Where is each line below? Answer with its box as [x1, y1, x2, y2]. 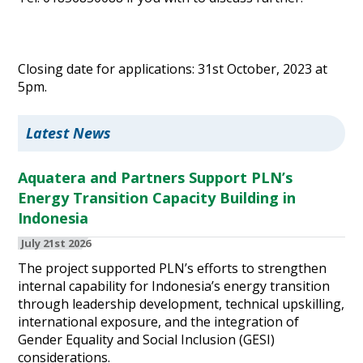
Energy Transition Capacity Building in [18, 188, 297, 208]
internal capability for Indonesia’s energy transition [18, 277, 331, 296]
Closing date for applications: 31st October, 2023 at [18, 60, 328, 79]
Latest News [26, 123, 112, 143]
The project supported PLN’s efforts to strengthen [18, 259, 327, 278]
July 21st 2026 [21, 236, 92, 251]
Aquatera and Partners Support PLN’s [18, 168, 293, 188]
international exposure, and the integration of [18, 313, 300, 331]
